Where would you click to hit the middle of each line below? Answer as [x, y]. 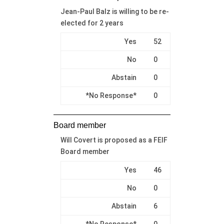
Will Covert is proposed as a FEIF [114, 140]
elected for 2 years [92, 23]
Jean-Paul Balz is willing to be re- [114, 11]
